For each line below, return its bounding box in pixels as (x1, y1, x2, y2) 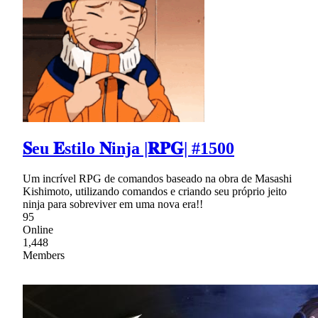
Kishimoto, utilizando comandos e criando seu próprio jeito (23, 185, 287, 197)
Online (23, 223, 53, 236)
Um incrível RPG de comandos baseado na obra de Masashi (23, 172, 292, 185)
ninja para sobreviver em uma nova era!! (23, 197, 203, 210)
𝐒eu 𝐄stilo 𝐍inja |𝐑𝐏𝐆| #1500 (23, 138, 234, 158)
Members (23, 248, 65, 261)
